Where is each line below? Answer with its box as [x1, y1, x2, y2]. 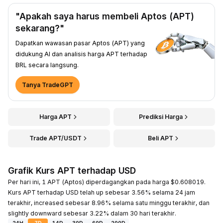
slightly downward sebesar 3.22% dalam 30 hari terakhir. [8, 209, 176, 217]
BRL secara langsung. [15, 61, 79, 69]
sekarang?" [15, 22, 64, 33]
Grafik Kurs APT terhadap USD [8, 165, 136, 176]
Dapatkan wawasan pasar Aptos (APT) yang [15, 39, 145, 47]
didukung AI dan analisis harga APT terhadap [15, 50, 147, 58]
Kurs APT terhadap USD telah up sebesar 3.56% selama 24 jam [8, 188, 195, 196]
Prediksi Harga [138, 112, 183, 120]
